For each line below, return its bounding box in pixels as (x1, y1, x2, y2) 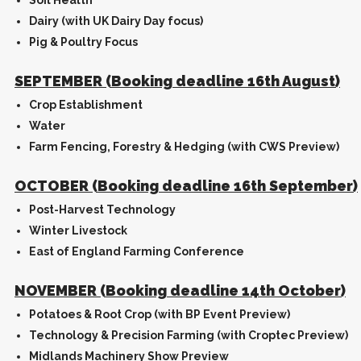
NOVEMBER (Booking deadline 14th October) (15, 282, 346, 299)
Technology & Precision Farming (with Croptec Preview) (29, 329, 348, 342)
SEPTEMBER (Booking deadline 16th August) (15, 73, 340, 89)
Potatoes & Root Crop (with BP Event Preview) (29, 308, 290, 321)
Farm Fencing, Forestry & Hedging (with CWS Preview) (29, 140, 339, 153)
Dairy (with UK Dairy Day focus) (29, 15, 203, 27)
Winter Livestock (29, 224, 127, 237)
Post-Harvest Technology (29, 203, 176, 216)
